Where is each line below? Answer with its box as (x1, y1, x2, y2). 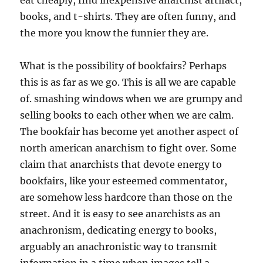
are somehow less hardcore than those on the (20, 191, 233, 203)
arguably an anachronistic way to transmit (20, 241, 218, 252)
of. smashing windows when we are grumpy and (20, 93, 243, 104)
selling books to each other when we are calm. (20, 109, 234, 121)
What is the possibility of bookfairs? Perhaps (20, 60, 227, 72)
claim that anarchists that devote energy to (20, 159, 222, 170)
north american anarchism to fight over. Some (20, 142, 237, 154)
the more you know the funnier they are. (20, 27, 209, 39)
